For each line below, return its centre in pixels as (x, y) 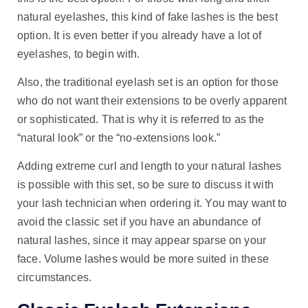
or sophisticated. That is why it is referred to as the (141, 120)
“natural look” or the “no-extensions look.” (119, 138)
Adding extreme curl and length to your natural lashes (150, 166)
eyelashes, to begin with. (79, 54)
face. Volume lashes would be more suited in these (143, 259)
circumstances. (54, 278)
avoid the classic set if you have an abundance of (139, 222)
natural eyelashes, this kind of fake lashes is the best (147, 17)
